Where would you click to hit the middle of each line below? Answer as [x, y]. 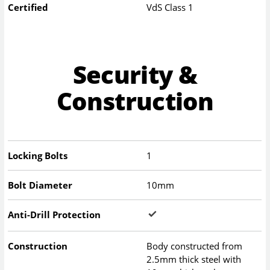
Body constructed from [195, 246]
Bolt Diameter [40, 185]
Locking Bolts [38, 156]
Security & [135, 75]
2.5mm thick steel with [194, 259]
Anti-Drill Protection [55, 215]
